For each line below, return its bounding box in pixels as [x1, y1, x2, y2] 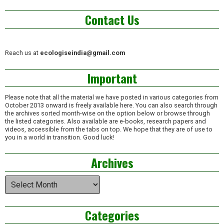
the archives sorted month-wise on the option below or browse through [5, 109, 210, 117]
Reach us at [5, 49, 40, 57]
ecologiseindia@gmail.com [40, 49, 125, 57]
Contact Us [84, 10, 139, 28]
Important [87, 69, 137, 87]
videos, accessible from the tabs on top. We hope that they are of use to [5, 125, 212, 133]
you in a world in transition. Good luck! [5, 133, 114, 141]
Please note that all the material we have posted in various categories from [5, 93, 218, 101]
